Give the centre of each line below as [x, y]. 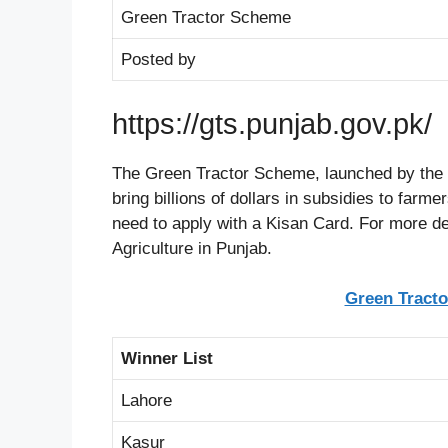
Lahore [146, 400]
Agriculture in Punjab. [192, 248]
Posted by [158, 60]
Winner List [167, 358]
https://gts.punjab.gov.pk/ [272, 123]
